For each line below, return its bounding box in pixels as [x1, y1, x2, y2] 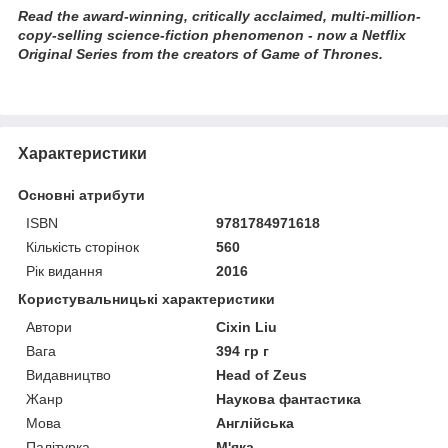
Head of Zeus [216, 366, 308, 383]
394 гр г [216, 342, 270, 359]
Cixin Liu [216, 318, 278, 335]
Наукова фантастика [216, 390, 362, 407]
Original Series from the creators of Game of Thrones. [18, 45, 383, 62]
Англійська [216, 414, 295, 431]
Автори [26, 318, 72, 335]
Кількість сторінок [26, 238, 139, 255]
